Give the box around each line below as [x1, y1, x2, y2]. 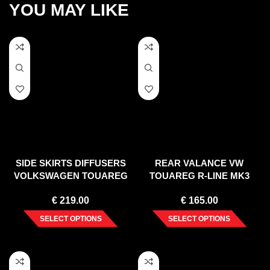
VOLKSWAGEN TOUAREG [13, 170, 128, 181]
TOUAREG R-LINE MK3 [149, 170, 250, 181]
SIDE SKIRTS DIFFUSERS [15, 157, 126, 168]
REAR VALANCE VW [155, 157, 244, 168]
